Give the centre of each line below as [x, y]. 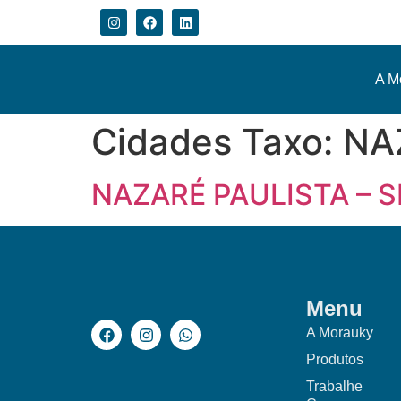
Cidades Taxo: [217, 142]
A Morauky [340, 333]
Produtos [335, 359]
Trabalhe [334, 386]
